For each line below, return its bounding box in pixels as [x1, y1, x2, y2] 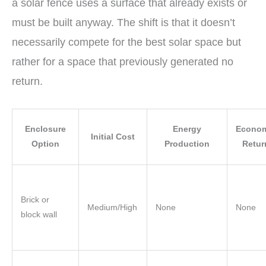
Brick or [20, 195, 49, 204]
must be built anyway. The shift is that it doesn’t [12, 16, 235, 28]
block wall [20, 210, 57, 219]
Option [31, 139, 59, 148]
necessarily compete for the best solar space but [12, 36, 241, 48]
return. [12, 75, 43, 87]
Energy [173, 124, 201, 134]
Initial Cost [91, 132, 135, 141]
